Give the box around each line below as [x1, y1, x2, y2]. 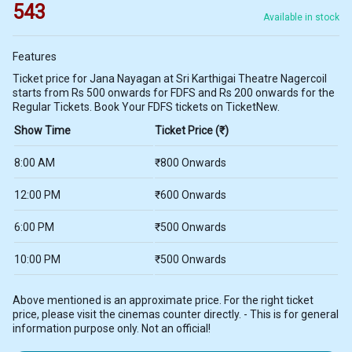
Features [13, 50, 57, 64]
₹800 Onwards [155, 156, 226, 170]
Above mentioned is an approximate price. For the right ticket [13, 294, 313, 307]
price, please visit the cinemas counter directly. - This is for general [13, 308, 339, 321]
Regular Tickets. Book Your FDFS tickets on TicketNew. [13, 101, 280, 114]
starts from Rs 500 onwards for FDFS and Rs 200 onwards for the [13, 86, 335, 100]
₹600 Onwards [155, 189, 226, 202]
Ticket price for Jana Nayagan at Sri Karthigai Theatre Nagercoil [13, 72, 327, 86]
